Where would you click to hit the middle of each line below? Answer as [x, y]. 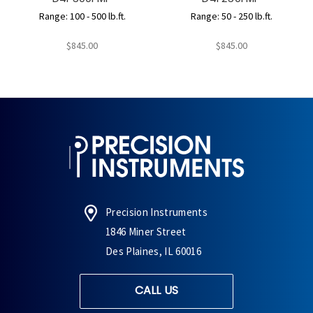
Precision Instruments [156, 212]
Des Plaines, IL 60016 [153, 252]
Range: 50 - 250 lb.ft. [232, 16]
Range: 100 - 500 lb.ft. [82, 16]
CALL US [156, 291]
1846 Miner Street [146, 232]
